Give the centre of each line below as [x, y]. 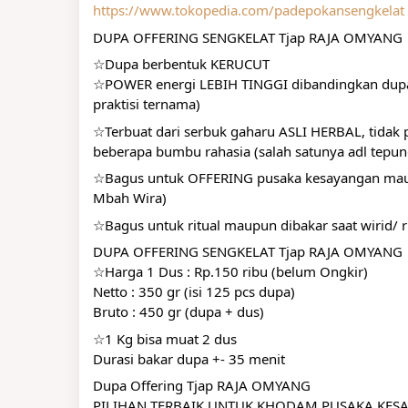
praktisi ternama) [147, 104]
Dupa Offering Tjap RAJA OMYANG [202, 385]
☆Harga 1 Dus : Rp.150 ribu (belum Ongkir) [230, 271]
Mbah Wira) [130, 198]
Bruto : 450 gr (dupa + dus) [178, 311]
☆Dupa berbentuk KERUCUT [181, 64]
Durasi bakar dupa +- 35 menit [189, 358]
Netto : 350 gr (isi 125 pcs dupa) [194, 291]
